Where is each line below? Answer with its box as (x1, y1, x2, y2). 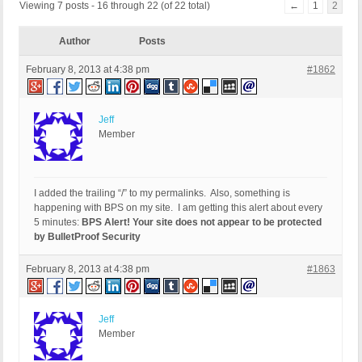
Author (58, 36, 90, 48)
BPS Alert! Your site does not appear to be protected (82, 217, 322, 229)
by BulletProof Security (34, 231, 141, 243)
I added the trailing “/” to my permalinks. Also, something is (34, 187, 290, 200)
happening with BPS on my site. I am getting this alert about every (34, 202, 322, 214)
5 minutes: (34, 217, 82, 229)
